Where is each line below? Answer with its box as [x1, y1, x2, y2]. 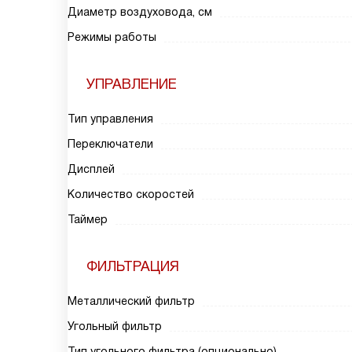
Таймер [68, 213, 108, 225]
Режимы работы [68, 31, 156, 43]
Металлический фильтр [68, 295, 195, 307]
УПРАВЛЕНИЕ [86, 76, 177, 92]
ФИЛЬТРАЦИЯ [86, 258, 179, 274]
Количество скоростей [68, 188, 194, 200]
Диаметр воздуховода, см [68, 5, 212, 18]
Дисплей [68, 163, 115, 175]
